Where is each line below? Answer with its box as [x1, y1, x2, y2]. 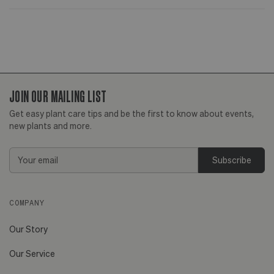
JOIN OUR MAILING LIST [9, 87, 107, 105]
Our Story [9, 223, 48, 234]
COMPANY [9, 198, 45, 207]
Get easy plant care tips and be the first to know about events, [9, 108, 254, 119]
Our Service [9, 248, 55, 259]
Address [9, 161, 46, 174]
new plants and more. [9, 120, 92, 131]
